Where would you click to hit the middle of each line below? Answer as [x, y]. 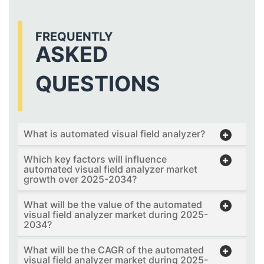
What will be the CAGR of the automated [114, 250]
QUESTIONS [98, 84]
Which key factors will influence [95, 159]
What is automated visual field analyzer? [114, 134]
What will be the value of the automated [113, 205]
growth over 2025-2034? [80, 179]
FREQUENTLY [74, 37]
